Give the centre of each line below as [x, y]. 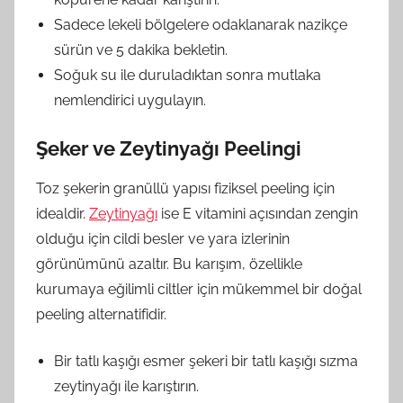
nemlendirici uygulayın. [130, 100]
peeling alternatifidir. [101, 314]
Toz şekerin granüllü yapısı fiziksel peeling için [185, 188]
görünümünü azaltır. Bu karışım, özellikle [169, 264]
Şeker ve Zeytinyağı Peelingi [169, 148]
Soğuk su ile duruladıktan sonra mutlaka [188, 75]
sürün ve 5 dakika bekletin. [141, 49]
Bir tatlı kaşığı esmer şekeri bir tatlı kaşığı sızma [206, 361]
